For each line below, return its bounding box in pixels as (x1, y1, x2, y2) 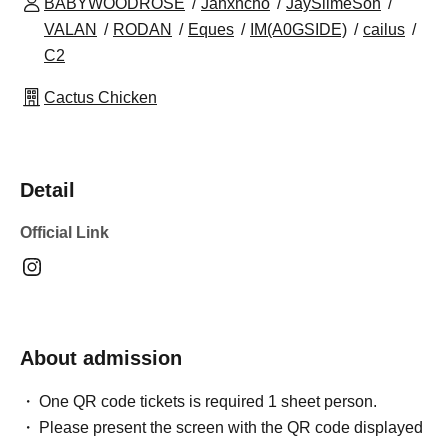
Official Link (20, 224, 109, 241)
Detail (20, 179, 75, 201)
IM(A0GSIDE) (250, 21, 347, 38)
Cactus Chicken (44, 89, 157, 106)
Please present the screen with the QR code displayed (39, 419, 424, 436)
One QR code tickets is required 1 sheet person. (39, 393, 378, 410)
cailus (363, 21, 405, 38)
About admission (20, 347, 182, 369)
